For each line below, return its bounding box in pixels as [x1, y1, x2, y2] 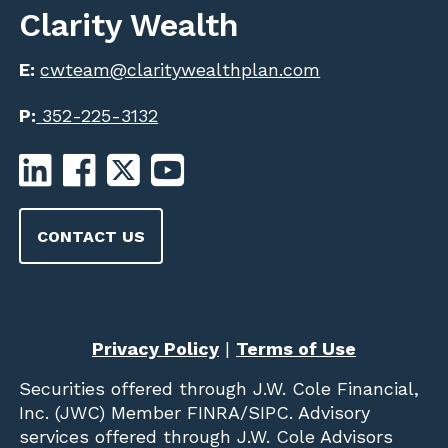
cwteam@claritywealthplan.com [40, 59, 321, 81]
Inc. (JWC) [19, 401, 106, 423]
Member [105, 401, 182, 423]
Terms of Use [235, 337, 356, 359]
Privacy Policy [91, 337, 219, 359]
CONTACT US [37, 226, 146, 246]
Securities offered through [19, 377, 248, 399]
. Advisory [289, 401, 371, 423]
